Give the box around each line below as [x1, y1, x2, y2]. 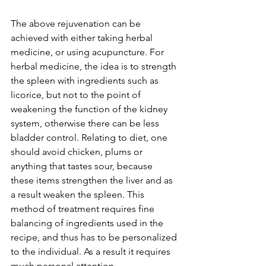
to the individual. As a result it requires [11, 246, 173, 257]
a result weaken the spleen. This [11, 189, 147, 200]
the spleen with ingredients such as [11, 75, 161, 86]
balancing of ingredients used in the [11, 217, 166, 229]
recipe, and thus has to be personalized [11, 232, 179, 243]
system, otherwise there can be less [11, 118, 161, 129]
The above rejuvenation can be [11, 18, 143, 29]
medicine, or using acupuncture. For [11, 46, 166, 58]
